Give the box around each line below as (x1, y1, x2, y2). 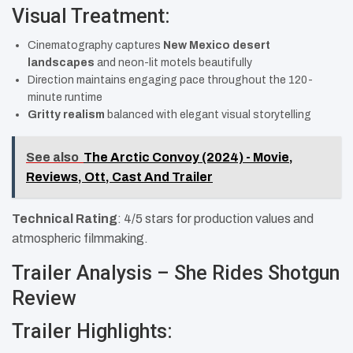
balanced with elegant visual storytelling (105, 109, 311, 121)
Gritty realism (28, 109, 105, 121)
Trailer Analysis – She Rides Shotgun (12, 262, 340, 285)
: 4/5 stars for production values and (117, 212, 314, 226)
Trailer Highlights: (12, 320, 173, 344)
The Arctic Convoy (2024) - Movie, (84, 150, 293, 165)
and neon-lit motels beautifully (95, 57, 252, 69)
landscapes (28, 57, 95, 69)
